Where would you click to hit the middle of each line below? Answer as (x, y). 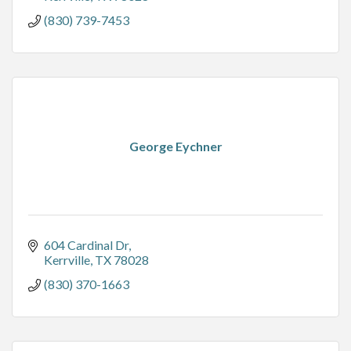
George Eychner (175, 147)
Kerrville (67, 260)
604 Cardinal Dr (86, 245)
